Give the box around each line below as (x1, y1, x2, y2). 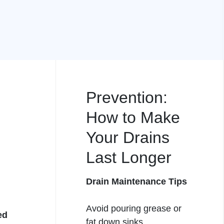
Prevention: (86, 88, 167, 106)
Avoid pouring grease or (86, 203, 181, 213)
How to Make (86, 108, 180, 126)
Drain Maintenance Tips (86, 176, 187, 186)
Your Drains (86, 128, 169, 146)
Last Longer (86, 148, 171, 166)
